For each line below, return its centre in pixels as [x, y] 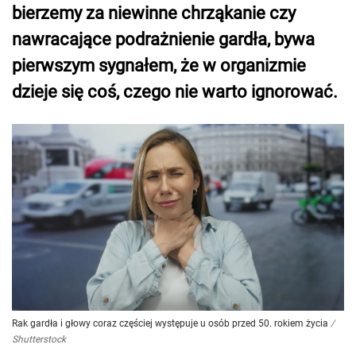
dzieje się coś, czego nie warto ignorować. [175, 92]
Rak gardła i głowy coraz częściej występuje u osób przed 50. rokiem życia [170, 324]
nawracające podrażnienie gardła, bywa [163, 39]
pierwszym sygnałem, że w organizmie [159, 66]
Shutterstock [39, 340]
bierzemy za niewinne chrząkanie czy [154, 13]
